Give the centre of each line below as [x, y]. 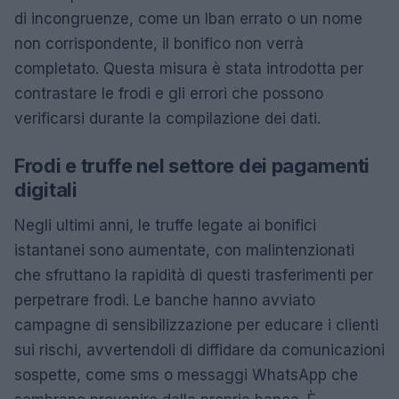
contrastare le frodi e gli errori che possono [169, 93]
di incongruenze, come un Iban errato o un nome [188, 18]
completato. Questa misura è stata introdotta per [189, 68]
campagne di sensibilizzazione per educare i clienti [196, 325]
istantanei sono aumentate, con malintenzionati [184, 250]
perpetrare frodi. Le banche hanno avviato [165, 300]
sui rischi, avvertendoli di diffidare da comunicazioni [199, 350]
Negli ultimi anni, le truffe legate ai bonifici [165, 225]
